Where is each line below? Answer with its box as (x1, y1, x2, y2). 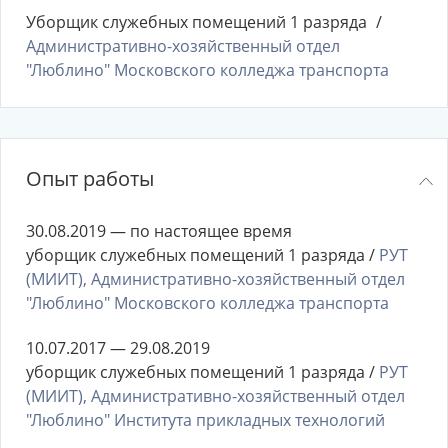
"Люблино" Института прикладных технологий (26, 409, 385, 431)
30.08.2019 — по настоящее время (26, 220, 292, 242)
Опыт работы (26, 165, 154, 192)
